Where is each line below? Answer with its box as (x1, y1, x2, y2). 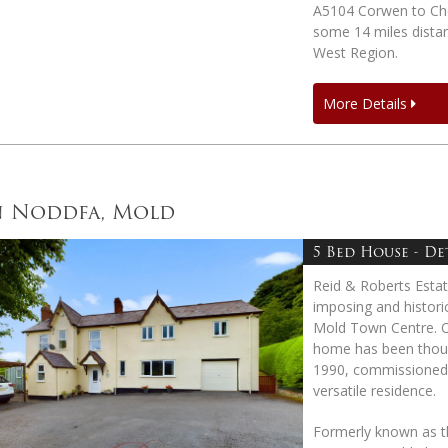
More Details (322, 93, 411, 113)
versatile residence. (312, 380, 436, 400)
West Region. (312, 42, 398, 62)
